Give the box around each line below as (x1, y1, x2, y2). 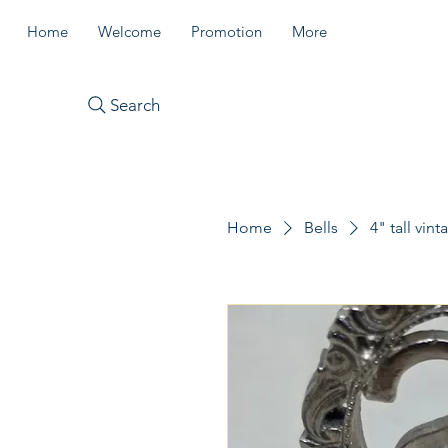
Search (109, 95, 160, 115)
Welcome (98, 22, 161, 41)
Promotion (191, 22, 262, 41)
